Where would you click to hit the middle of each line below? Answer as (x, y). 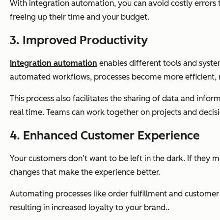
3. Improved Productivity (79, 40)
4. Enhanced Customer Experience (105, 136)
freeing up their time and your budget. (80, 17)
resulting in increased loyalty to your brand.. (90, 208)
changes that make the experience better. (85, 172)
